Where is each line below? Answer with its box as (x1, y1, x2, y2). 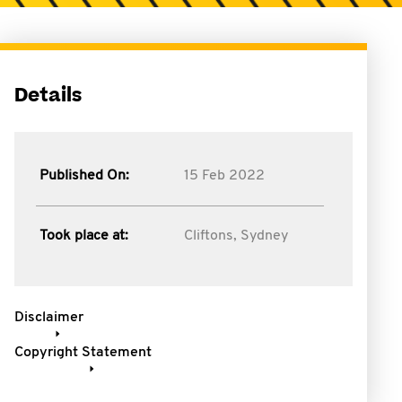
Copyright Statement (14, 345, 152, 360)
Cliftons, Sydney (183, 229, 288, 243)
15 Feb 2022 (183, 169, 265, 183)
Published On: (39, 169, 129, 183)
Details (14, 83, 82, 109)
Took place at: (39, 229, 128, 243)
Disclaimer (14, 310, 83, 325)
